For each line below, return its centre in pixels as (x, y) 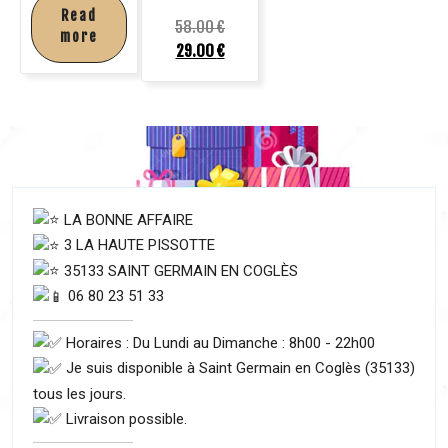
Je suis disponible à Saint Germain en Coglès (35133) (238, 368)
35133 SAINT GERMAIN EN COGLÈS (179, 270)
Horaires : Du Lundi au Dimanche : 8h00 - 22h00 (218, 342)
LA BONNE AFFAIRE (126, 219)
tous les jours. (79, 393)
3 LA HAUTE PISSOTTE (137, 245)
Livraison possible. (124, 418)
